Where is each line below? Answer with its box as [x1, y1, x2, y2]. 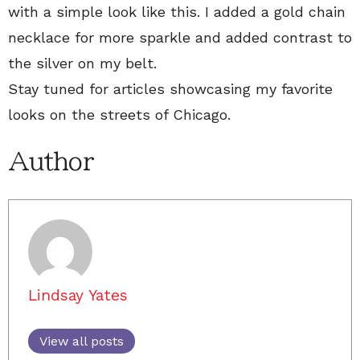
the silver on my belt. [8, 54, 157, 72]
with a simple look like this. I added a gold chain [8, 2, 346, 20]
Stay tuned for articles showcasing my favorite [8, 80, 333, 97]
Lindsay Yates [28, 285, 128, 305]
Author [8, 149, 93, 174]
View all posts [39, 333, 124, 349]
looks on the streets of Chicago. [8, 105, 231, 123]
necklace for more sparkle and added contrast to [8, 28, 352, 46]
